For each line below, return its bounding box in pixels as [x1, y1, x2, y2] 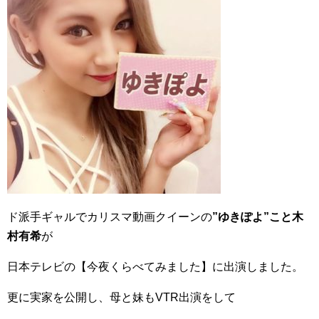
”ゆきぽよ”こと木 [212, 211, 303, 224]
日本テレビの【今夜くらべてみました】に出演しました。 [7, 261, 303, 273]
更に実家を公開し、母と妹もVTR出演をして [7, 291, 236, 304]
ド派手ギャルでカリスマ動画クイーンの [7, 211, 212, 224]
